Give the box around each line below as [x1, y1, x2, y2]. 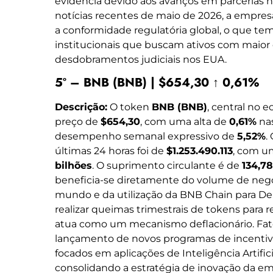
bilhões [55, 160, 92, 172]
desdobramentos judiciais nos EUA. [55, 54, 227, 65]
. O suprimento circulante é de [92, 160, 242, 172]
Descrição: [55, 101, 107, 113]
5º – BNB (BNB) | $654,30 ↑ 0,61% [55, 74, 259, 92]
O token [107, 101, 152, 113]
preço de [55, 116, 101, 128]
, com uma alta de [140, 116, 229, 128]
